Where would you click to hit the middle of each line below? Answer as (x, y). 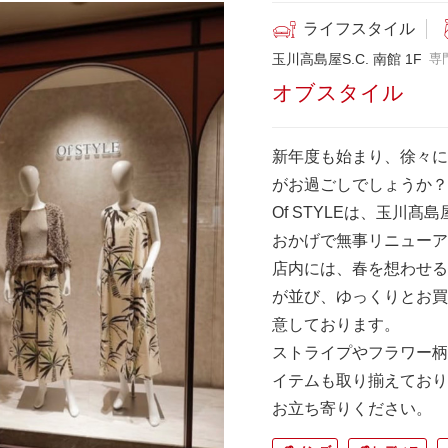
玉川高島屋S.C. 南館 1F (347, 58)
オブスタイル (338, 92)
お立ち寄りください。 (352, 408)
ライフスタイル (359, 28)
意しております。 (336, 324)
